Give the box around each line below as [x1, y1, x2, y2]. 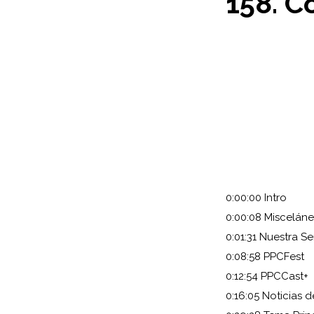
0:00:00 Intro [226, 191, 287, 204]
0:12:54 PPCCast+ [226, 270, 308, 282]
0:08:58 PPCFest [226, 250, 304, 263]
